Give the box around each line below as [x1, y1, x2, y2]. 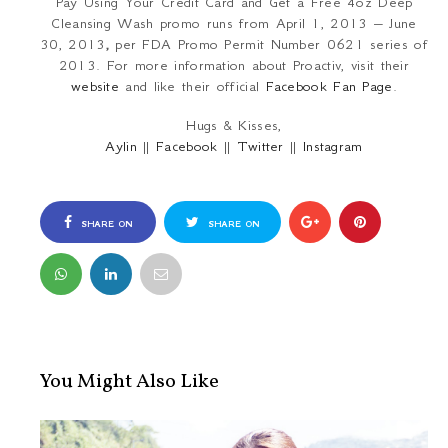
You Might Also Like [40, 368, 219, 397]
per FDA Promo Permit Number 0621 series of [115, 35, 428, 54]
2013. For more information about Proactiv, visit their [58, 56, 410, 75]
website [70, 77, 120, 96]
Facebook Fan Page [265, 77, 393, 96]
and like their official [119, 77, 266, 96]
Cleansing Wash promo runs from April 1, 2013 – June [51, 14, 417, 33]
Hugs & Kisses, [186, 116, 282, 135]
